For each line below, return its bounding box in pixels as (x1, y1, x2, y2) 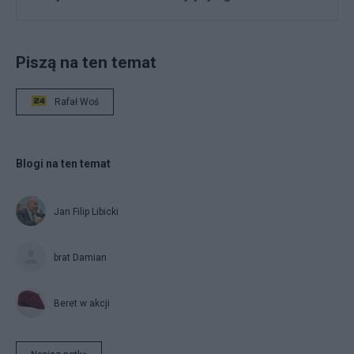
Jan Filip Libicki (54, 206, 119, 218)
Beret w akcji (54, 298, 110, 310)
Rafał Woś (55, 96, 99, 108)
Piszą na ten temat (16, 52, 156, 73)
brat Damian (54, 252, 107, 264)
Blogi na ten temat (16, 157, 111, 171)
